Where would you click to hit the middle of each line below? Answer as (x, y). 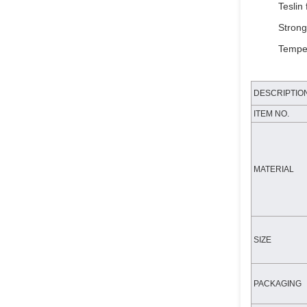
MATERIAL (273, 169)
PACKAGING (277, 284)
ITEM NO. (270, 114)
